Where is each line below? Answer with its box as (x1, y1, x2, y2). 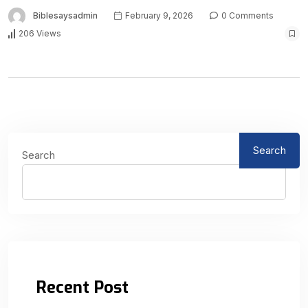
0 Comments (219, 10, 274, 21)
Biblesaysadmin (33, 10, 98, 21)
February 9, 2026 (123, 10, 193, 21)
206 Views (19, 28, 61, 39)
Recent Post (36, 276, 129, 298)
